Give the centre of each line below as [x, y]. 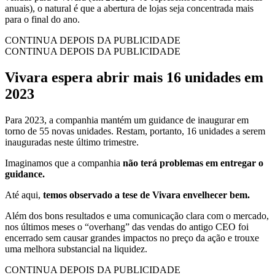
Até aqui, [24, 195]
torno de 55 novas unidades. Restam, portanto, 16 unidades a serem [135, 131]
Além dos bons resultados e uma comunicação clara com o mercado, [137, 215]
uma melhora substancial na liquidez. [76, 249]
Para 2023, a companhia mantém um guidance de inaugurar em [127, 120]
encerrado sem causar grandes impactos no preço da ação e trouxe [132, 238]
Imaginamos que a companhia [64, 163]
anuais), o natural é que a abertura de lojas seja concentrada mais [129, 8]
